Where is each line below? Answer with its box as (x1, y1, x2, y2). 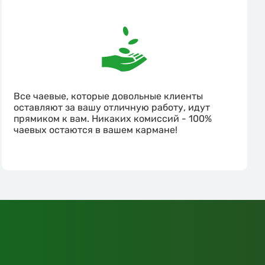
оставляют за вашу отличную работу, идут (14, 102, 211, 114)
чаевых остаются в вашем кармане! (14, 124, 178, 136)
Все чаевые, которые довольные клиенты (14, 91, 203, 102)
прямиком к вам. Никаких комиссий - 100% (14, 113, 212, 125)
